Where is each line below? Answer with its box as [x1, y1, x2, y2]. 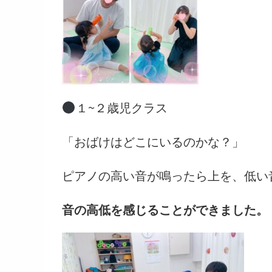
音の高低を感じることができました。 [62, 200, 268, 218]
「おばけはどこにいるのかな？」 [62, 132, 244, 150]
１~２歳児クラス [75, 98, 168, 116]
